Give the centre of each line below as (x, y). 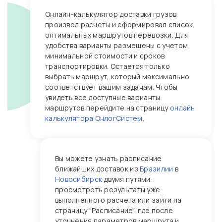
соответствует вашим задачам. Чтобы (111, 87)
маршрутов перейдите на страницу (108, 108)
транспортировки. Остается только (108, 66)
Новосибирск (79, 179)
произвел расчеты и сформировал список (119, 25)
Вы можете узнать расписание (109, 158)
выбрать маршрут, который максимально (117, 77)
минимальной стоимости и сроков (105, 56)
